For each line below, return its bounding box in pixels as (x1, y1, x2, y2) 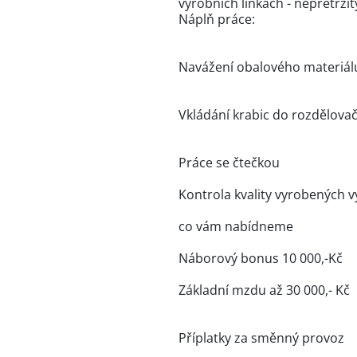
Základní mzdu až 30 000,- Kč (178, 281, 350, 299)
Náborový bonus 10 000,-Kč (178, 249, 343, 267)
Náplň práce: (178, 10, 255, 28)
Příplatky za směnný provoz (178, 329, 344, 347)
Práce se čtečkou (178, 154, 280, 171)
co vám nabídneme (178, 218, 293, 235)
